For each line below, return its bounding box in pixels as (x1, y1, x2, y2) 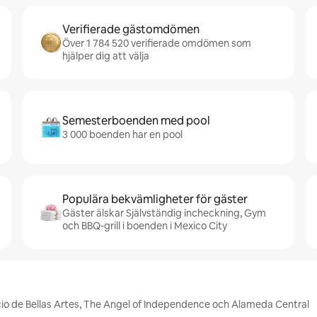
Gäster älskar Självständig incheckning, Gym (62, 207, 266, 219)
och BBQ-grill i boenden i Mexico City (62, 219, 227, 232)
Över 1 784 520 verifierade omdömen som (62, 37, 251, 50)
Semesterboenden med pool (62, 113, 210, 128)
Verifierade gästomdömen (62, 22, 200, 37)
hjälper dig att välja (62, 50, 149, 62)
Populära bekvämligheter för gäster (62, 192, 248, 207)
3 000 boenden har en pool (62, 128, 183, 141)
